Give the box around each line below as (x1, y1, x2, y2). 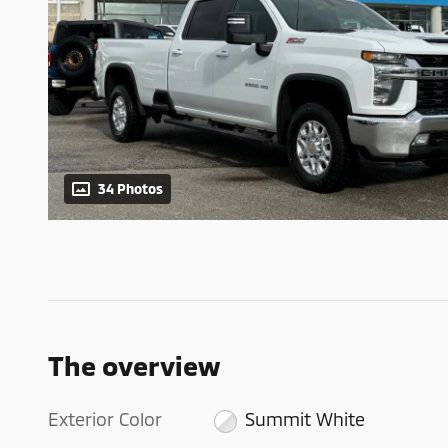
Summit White (244, 408, 365, 431)
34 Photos (98, 180, 163, 198)
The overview (48, 349, 220, 382)
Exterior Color (48, 408, 162, 431)
